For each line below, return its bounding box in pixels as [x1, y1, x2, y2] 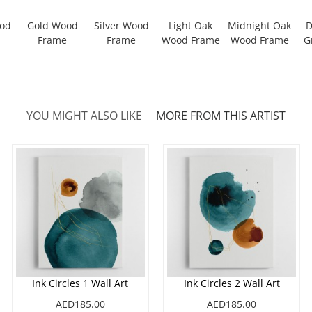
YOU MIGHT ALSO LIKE [26, 108, 142, 124]
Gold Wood [26, 19, 78, 33]
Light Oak [169, 19, 213, 33]
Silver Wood [93, 19, 149, 33]
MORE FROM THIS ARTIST [156, 108, 286, 124]
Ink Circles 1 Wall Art [32, 276, 129, 290]
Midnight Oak [228, 19, 292, 33]
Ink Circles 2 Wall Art [183, 276, 280, 290]
